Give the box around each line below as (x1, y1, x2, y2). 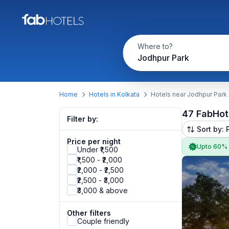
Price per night (67, 137, 121, 146)
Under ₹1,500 (77, 145, 118, 154)
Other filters (67, 209, 111, 217)
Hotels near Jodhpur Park (151, 90, 227, 98)
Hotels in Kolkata (89, 90, 140, 98)
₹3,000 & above (77, 186, 128, 195)
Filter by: (67, 114, 98, 123)
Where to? (137, 42, 173, 51)
